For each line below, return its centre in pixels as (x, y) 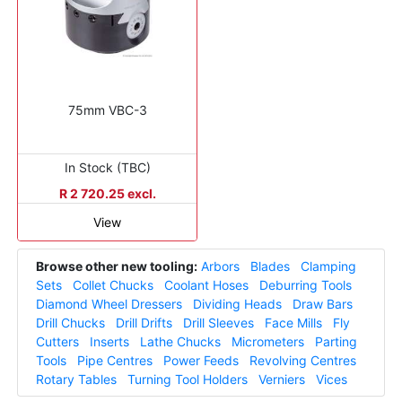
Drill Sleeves (218, 323)
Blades (270, 267)
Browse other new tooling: (117, 267)
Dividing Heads (237, 304)
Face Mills (293, 323)
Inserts (109, 342)
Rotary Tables (76, 380)
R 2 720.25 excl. (107, 194)
